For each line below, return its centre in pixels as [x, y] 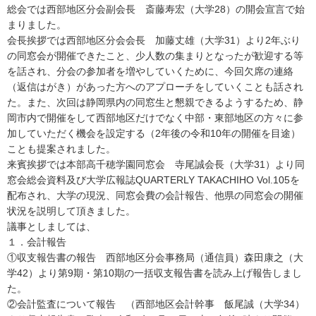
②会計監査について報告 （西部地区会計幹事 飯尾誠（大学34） [156, 304]
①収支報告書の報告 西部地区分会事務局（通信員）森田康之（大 [155, 258]
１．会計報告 [37, 242]
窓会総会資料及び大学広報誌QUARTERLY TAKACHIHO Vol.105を [153, 180]
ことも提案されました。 [61, 149]
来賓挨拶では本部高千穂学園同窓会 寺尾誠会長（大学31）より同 [156, 165]
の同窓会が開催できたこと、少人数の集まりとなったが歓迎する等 [155, 56]
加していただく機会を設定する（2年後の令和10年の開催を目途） [154, 134]
